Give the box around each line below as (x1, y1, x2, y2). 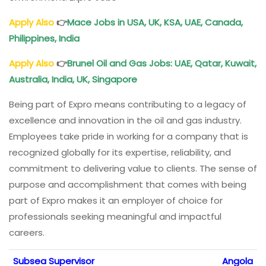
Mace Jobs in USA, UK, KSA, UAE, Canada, (67, 16, 243, 29)
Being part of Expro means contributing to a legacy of (9, 98, 246, 111)
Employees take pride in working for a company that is (9, 130, 248, 143)
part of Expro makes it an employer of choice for (9, 194, 223, 207)
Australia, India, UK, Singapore (9, 73, 140, 86)
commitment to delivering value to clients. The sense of (9, 162, 257, 175)
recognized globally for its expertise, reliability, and (9, 146, 231, 159)
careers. (9, 226, 45, 239)
